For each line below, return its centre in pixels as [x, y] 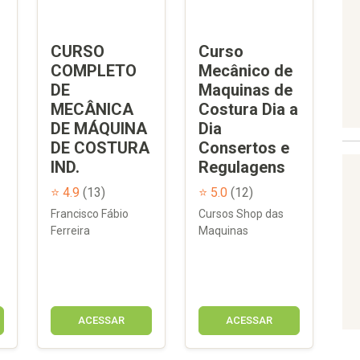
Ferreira [70, 230]
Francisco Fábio [90, 213]
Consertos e [244, 147]
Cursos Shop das [241, 213]
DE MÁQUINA [99, 128]
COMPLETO [94, 70]
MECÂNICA [92, 109]
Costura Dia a [248, 109]
